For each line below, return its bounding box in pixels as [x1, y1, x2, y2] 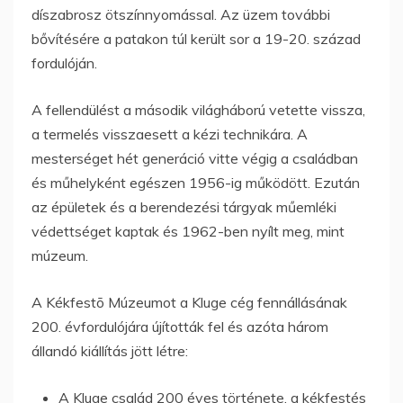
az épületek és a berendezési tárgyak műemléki [31, 197, 336, 216]
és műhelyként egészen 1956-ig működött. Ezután [31, 173, 360, 192]
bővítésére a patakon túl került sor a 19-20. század [31, 29, 361, 48]
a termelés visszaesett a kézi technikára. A [31, 124, 308, 143]
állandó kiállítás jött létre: [31, 341, 188, 360]
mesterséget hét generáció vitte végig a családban [31, 148, 358, 167]
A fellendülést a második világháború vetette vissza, [31, 100, 365, 119]
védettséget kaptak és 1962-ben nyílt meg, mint [31, 221, 345, 240]
